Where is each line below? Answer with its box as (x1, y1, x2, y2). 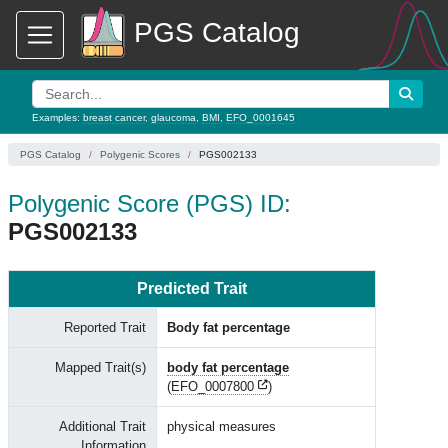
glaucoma (151, 112, 196, 123)
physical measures (167, 419, 276, 434)
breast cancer (83, 112, 145, 123)
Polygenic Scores (100, 149, 180, 160)
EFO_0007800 (171, 379, 254, 394)
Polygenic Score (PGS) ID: (8, 190, 291, 217)
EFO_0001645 (226, 112, 295, 123)
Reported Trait (64, 320, 146, 335)
